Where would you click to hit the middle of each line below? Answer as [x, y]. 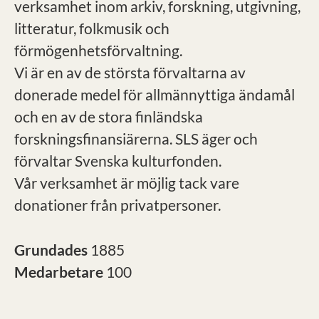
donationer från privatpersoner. [117, 205]
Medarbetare [60, 272]
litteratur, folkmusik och [92, 28]
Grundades [52, 250]
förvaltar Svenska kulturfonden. [118, 161]
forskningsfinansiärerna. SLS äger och [136, 138]
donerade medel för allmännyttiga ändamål [155, 94]
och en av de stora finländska [109, 116]
